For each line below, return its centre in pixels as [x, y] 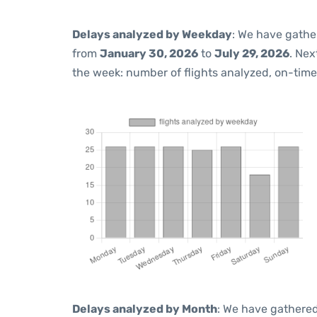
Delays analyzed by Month [145, 309]
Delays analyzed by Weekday [152, 34]
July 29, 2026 [252, 53]
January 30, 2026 [149, 53]
